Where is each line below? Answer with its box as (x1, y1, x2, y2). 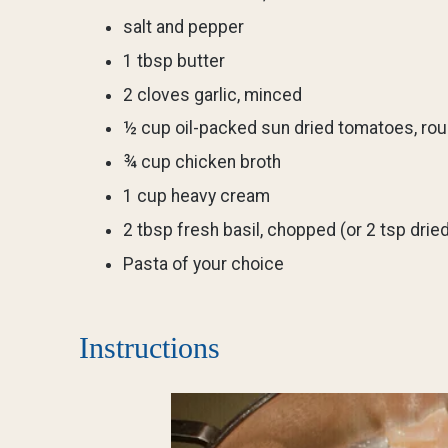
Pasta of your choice (122, 253, 284, 274)
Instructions (79, 331, 220, 365)
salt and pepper (122, 16, 244, 37)
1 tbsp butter (122, 50, 225, 71)
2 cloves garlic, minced (122, 84, 302, 105)
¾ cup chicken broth (122, 152, 281, 173)
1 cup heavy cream (122, 185, 270, 206)
